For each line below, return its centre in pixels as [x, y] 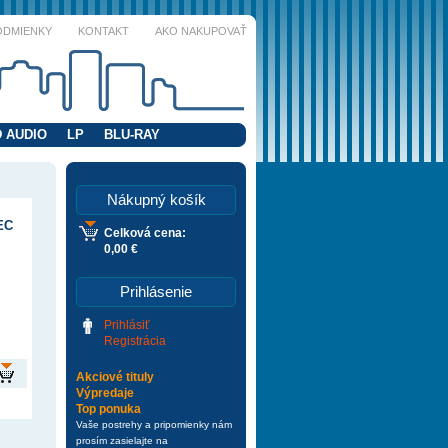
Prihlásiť [127, 325]
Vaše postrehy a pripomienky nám [154, 424]
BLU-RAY [132, 134]
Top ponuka [108, 409]
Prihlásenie [156, 291]
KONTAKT [103, 31]
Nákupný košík [156, 199]
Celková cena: [145, 233]
